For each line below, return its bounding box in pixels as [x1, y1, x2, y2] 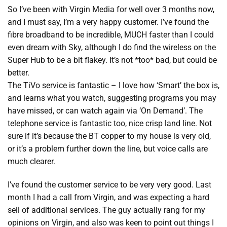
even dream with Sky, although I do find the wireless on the [8, 43, 216, 52]
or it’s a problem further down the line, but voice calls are [8, 144, 208, 154]
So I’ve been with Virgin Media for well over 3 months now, [8, 5, 214, 14]
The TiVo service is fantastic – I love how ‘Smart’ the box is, [8, 81, 219, 90]
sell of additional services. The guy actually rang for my [8, 205, 205, 215]
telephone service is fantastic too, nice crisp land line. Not [8, 119, 212, 128]
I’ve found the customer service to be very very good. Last [8, 179, 211, 190]
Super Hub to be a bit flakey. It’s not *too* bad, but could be [8, 55, 217, 65]
